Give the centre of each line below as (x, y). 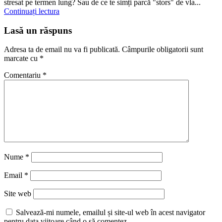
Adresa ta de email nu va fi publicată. (62, 50)
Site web (18, 194)
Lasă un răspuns (38, 30)
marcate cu (22, 58)
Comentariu (23, 75)
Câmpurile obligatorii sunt (163, 50)
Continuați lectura (32, 11)
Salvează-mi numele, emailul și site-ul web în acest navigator (111, 213)
